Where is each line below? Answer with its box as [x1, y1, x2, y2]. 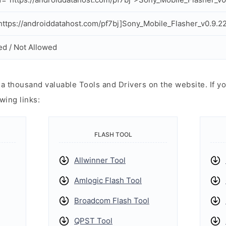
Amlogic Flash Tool [74, 176, 142, 185]
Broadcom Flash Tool [74, 196, 149, 205]
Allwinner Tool [74, 155, 126, 165]
